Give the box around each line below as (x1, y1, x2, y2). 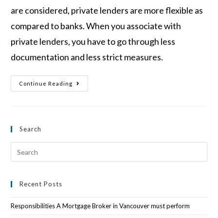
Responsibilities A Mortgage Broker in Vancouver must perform (11, 202, 190, 210)
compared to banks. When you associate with (11, 20, 182, 32)
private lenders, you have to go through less (11, 36, 176, 47)
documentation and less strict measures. (11, 52, 163, 63)
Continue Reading (19, 80, 73, 87)
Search (19, 125, 42, 133)
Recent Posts (19, 180, 63, 188)
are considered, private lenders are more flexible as (11, 5, 203, 16)
